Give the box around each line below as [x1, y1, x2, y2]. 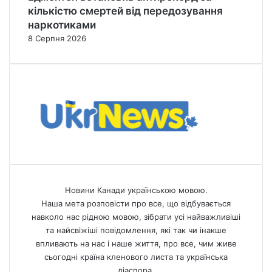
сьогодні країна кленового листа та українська [44, 252, 228, 262]
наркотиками [28, 19, 96, 32]
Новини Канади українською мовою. [64, 185, 208, 195]
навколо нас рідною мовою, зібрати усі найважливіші [32, 212, 240, 222]
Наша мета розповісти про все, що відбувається [41, 199, 231, 209]
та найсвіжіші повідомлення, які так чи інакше [46, 225, 226, 236]
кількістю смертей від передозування [28, 5, 223, 18]
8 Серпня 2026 [28, 33, 86, 44]
